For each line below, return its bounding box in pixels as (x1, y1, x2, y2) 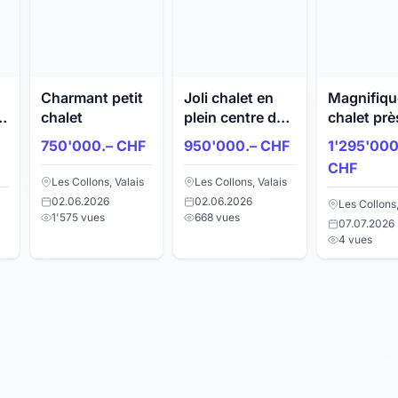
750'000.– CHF (40, 137, 146, 155)
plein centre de (184, 108, 284, 127)
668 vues (195, 210, 240, 224)
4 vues (338, 232, 372, 246)
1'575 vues (51, 210, 105, 224)
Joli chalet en (184, 89, 274, 107)
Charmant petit (40, 89, 143, 107)
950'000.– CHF (184, 137, 290, 155)
